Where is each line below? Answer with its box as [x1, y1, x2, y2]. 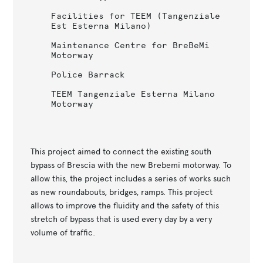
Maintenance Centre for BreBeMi [50, 39, 210, 50]
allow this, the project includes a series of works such [31, 173, 231, 184]
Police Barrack [50, 69, 125, 80]
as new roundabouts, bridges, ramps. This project [31, 186, 213, 197]
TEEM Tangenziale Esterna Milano [50, 88, 215, 99]
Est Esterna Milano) [50, 20, 151, 31]
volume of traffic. [31, 227, 96, 238]
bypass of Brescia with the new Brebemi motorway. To [31, 159, 232, 170]
